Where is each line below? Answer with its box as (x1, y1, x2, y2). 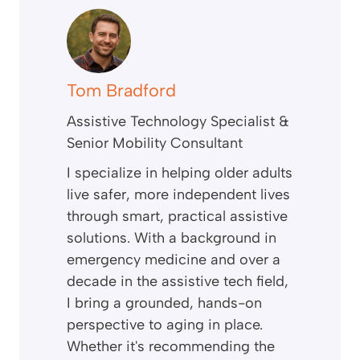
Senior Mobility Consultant (67, 134, 243, 153)
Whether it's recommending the (67, 337, 275, 356)
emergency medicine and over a (67, 251, 280, 269)
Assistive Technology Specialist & (67, 112, 289, 131)
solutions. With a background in (67, 229, 276, 247)
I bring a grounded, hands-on (67, 294, 262, 313)
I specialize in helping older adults (67, 164, 292, 182)
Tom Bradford (67, 80, 176, 101)
